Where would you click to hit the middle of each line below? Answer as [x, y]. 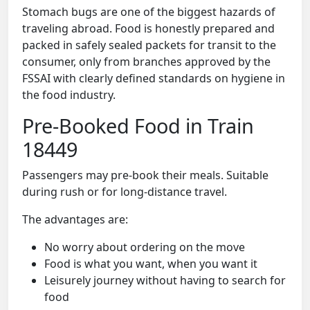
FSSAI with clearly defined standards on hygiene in [154, 79]
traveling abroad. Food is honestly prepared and [148, 29]
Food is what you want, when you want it [151, 264]
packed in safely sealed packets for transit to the [149, 45]
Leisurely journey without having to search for [165, 281]
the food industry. [69, 95]
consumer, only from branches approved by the [146, 62]
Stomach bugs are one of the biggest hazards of [149, 12]
